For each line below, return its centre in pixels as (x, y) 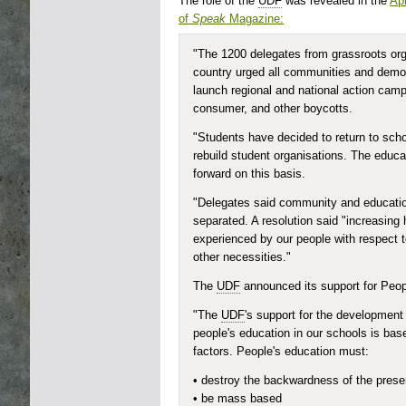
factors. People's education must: (281, 352)
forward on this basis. (249, 174)
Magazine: (256, 19)
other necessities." (242, 257)
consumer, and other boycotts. (273, 109)
